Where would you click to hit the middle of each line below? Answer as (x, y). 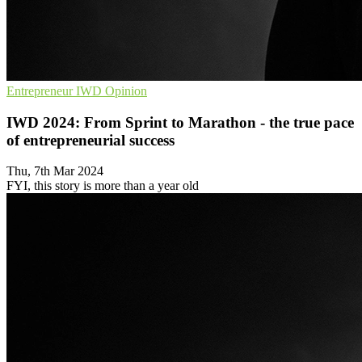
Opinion (126, 91)
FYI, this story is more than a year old (103, 186)
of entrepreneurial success (90, 140)
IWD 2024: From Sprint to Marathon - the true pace (180, 122)
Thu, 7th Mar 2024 (55, 171)
